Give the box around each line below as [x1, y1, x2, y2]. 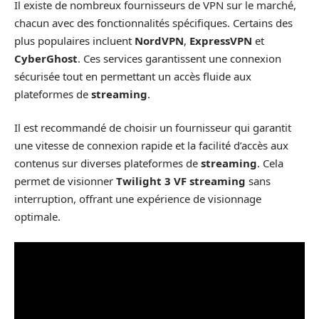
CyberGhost [14, 51, 78, 66]
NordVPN [135, 33, 184, 48]
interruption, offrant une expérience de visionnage [14, 192, 261, 206]
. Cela [257, 156, 283, 170]
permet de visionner [14, 174, 116, 188]
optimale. [14, 209, 61, 224]
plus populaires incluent [14, 33, 135, 48]
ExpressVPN [189, 33, 252, 48]
